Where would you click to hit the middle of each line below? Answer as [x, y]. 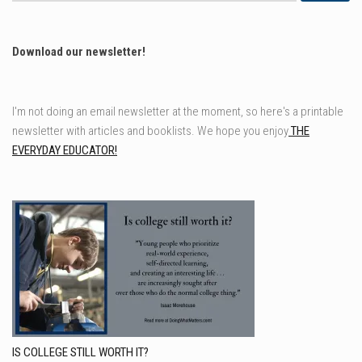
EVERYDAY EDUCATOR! [65, 150]
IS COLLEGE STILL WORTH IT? [80, 352]
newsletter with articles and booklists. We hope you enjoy [150, 130]
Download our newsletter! [79, 51]
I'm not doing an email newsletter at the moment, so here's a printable [178, 111]
